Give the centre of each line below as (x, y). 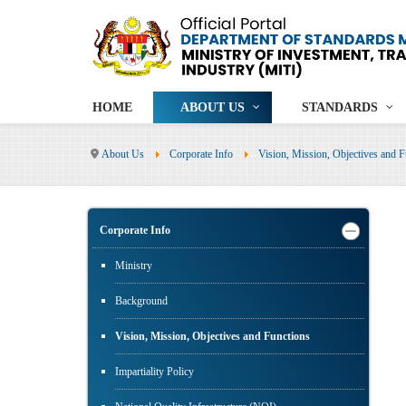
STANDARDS (340, 108)
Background (141, 301)
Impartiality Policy (155, 372)
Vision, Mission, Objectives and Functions (213, 337)
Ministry (134, 266)
